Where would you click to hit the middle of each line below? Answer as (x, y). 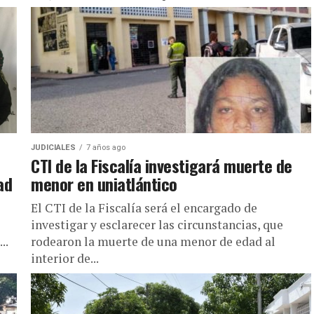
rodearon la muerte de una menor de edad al (153, 241)
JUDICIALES (53, 148)
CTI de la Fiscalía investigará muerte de (162, 165)
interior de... (65, 258)
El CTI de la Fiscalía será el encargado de (144, 208)
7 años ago (106, 148)
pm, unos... (60, 10)
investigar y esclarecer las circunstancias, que (157, 225)
